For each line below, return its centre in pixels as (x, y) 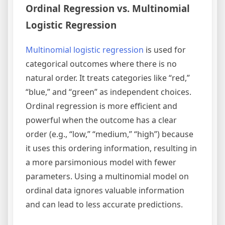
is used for (165, 49)
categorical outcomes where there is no (101, 64)
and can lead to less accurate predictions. (104, 204)
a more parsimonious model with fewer (101, 162)
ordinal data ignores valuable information (105, 190)
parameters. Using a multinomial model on (107, 176)
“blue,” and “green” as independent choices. (108, 92)
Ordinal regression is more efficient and (101, 106)
